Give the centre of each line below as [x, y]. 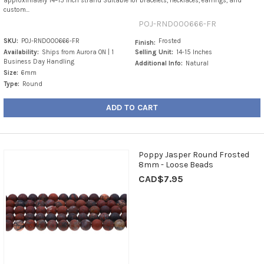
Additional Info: [159, 64]
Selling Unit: [154, 52]
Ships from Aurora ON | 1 [77, 52]
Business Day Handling [39, 62]
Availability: [21, 52]
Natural [197, 64]
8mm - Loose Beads [176, 165]
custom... [16, 10]
